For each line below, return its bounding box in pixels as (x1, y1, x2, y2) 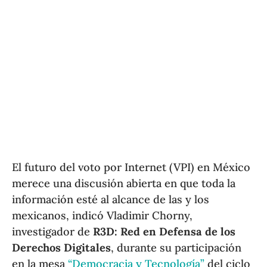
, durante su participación (111, 241, 242, 255)
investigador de (12, 225, 94, 239)
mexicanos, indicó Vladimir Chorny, (12, 209, 193, 223)
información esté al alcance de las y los (12, 193, 210, 207)
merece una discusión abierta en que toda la (12, 176, 236, 191)
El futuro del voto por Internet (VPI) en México (12, 160, 251, 175)
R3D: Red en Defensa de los (93, 225, 236, 239)
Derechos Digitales (12, 241, 111, 255)
